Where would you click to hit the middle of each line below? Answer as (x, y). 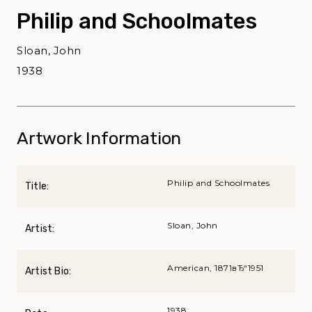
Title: (37, 186)
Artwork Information (99, 138)
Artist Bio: (48, 271)
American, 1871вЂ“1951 (216, 267)
